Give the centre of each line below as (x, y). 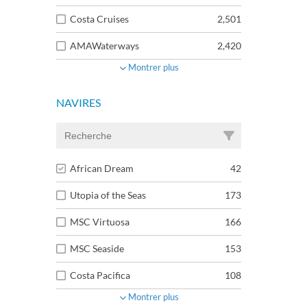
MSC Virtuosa (100, 222)
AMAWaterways (105, 46)
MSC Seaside (97, 248)
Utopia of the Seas (108, 195)
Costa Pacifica (100, 275)
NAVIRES (78, 102)
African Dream (102, 168)
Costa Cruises (99, 19)
